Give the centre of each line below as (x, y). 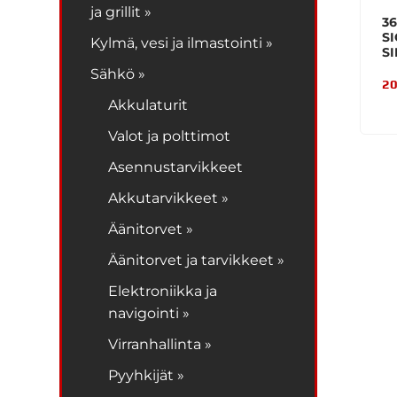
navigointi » (149, 313)
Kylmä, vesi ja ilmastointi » (182, 43)
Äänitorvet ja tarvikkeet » (197, 260)
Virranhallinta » (160, 344)
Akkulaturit (148, 105)
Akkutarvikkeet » (169, 198)
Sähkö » (118, 74)
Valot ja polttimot (170, 136)
